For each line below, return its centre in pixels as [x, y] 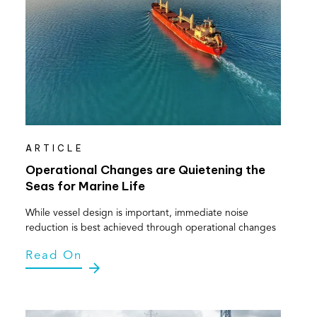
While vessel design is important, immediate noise [137, 213]
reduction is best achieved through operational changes [150, 228]
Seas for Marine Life [85, 186]
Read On [53, 256]
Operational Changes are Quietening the [145, 170]
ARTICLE [54, 149]
